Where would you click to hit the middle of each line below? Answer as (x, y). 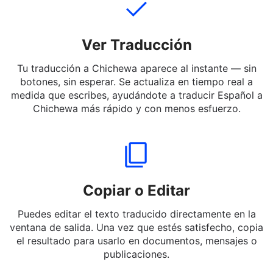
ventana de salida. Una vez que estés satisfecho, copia (136, 258)
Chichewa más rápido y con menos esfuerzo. (136, 139)
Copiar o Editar (136, 221)
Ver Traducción (136, 75)
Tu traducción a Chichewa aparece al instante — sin (136, 99)
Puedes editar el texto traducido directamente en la (136, 244)
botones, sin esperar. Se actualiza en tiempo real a (136, 112)
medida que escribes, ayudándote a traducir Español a (136, 126)
